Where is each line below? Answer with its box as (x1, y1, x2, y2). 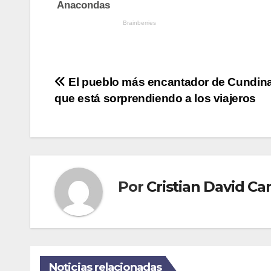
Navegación (54, 74, 163, 98)
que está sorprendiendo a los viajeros (54, 91, 256, 105)
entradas (54, 123, 134, 148)
